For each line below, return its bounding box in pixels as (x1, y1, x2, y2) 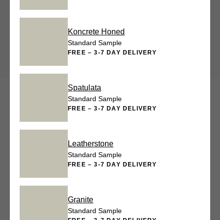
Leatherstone (68, 139, 113, 148)
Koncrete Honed (68, 27, 125, 36)
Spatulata (68, 83, 101, 92)
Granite (68, 195, 93, 204)
